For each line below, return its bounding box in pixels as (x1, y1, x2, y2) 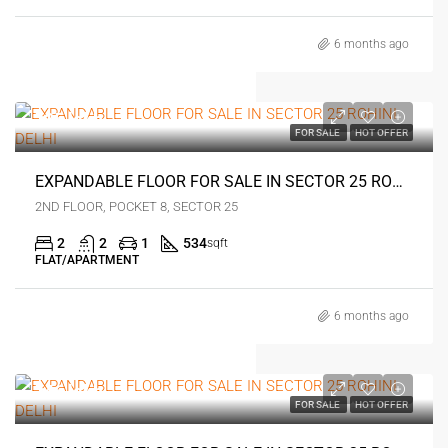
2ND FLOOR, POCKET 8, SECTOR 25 (35, 198, 238, 214)
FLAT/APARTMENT (35, 252, 139, 267)
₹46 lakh (35, 380, 103, 402)
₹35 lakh (35, 108, 103, 130)
